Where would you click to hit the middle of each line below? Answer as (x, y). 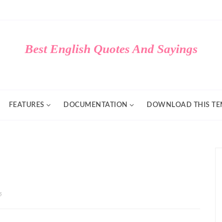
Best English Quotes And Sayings (111, 49)
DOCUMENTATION (96, 105)
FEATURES (27, 105)
